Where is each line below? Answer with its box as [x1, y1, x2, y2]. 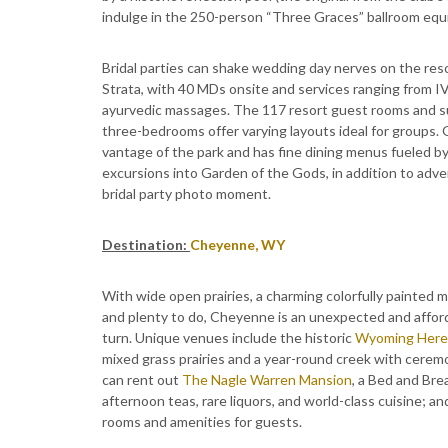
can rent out [102, 371, 182, 388]
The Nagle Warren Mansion [182, 371, 352, 388]
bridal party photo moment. [102, 185, 271, 202]
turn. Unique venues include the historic [102, 329, 355, 346]
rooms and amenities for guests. [102, 413, 302, 430]
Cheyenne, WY [190, 236, 285, 253]
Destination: [102, 236, 190, 253]
